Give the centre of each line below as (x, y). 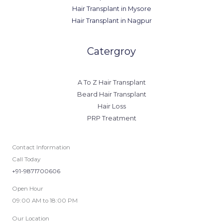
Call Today (26, 159)
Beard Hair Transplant (111, 94)
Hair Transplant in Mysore (111, 8)
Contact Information (41, 147)
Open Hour (28, 189)
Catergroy (111, 51)
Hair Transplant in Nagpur (111, 20)
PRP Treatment (111, 118)
